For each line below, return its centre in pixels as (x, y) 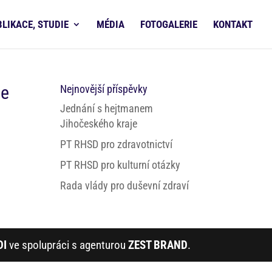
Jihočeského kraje (98, 124)
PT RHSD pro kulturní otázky (120, 165)
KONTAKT (233, 24)
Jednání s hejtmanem (106, 108)
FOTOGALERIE (169, 24)
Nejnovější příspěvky (104, 89)
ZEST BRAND (158, 245)
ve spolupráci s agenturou (67, 245)
